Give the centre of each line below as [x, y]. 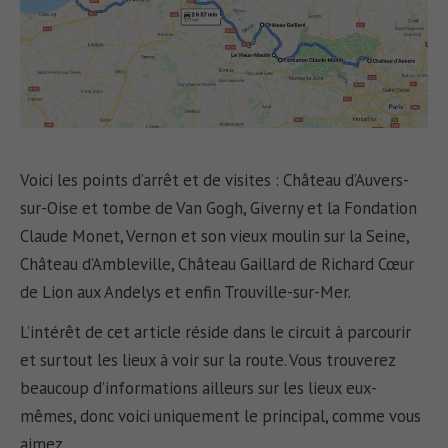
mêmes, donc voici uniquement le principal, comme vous [221, 416]
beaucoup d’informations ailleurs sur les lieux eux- [199, 388]
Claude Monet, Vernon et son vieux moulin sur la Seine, [215, 235]
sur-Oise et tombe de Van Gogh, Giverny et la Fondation [219, 207]
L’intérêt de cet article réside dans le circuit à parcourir [216, 332]
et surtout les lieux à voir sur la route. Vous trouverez [208, 360]
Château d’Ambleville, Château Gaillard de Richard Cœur [217, 263]
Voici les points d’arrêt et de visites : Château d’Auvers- [215, 179]
